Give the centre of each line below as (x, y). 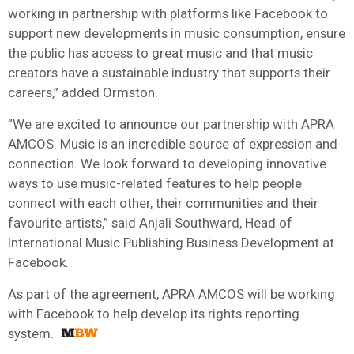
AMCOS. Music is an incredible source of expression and (173, 143)
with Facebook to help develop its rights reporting (154, 313)
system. (31, 333)
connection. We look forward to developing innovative (167, 163)
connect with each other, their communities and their (163, 203)
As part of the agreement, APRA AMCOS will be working (171, 294)
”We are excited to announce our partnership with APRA (171, 124)
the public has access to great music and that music (160, 53)
